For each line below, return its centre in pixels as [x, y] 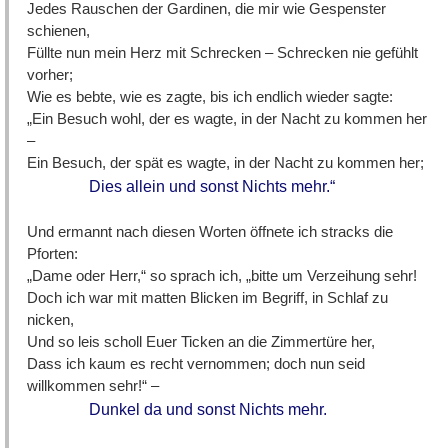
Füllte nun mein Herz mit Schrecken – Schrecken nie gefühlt [223, 52]
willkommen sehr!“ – [93, 386]
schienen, [59, 30]
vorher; [50, 74]
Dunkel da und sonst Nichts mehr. [208, 410]
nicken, [51, 320]
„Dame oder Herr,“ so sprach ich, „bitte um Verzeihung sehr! [222, 276]
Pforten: [53, 254]
